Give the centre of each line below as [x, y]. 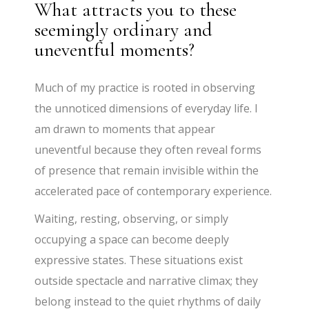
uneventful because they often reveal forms [148, 150]
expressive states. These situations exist [139, 260]
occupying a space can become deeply [132, 240]
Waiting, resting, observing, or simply [132, 219]
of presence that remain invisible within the [147, 171]
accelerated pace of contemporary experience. [153, 191]
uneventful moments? [115, 50]
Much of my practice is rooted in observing [145, 88]
